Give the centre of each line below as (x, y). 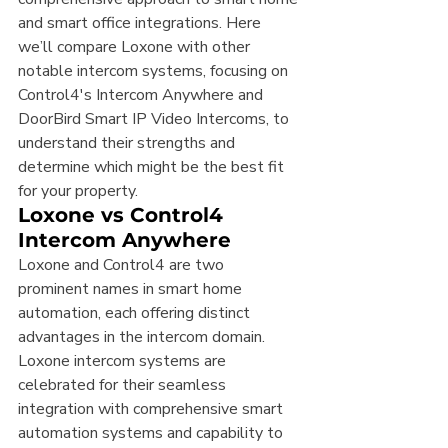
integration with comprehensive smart (152, 409)
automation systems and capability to (152, 433)
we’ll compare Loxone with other (136, 47)
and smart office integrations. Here (141, 23)
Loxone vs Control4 (123, 215)
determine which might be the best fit (153, 167)
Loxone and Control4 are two (123, 265)
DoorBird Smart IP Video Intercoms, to (155, 119)
